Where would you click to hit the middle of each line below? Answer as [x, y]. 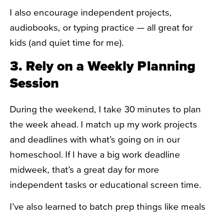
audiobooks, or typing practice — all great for [101, 27]
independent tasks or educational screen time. [107, 184]
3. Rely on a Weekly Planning [103, 65]
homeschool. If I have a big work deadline [95, 154]
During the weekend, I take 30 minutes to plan [105, 109]
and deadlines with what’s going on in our [95, 139]
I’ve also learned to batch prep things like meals [108, 206]
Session [34, 82]
